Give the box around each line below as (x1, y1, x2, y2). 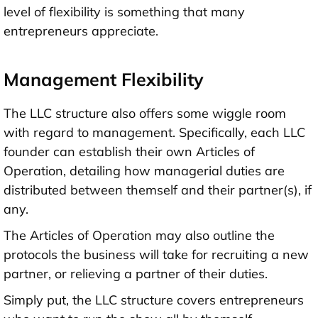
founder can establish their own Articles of (4, 143, 255, 160)
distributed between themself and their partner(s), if (4, 181, 312, 198)
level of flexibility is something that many (4, 3, 245, 20)
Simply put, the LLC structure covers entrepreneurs (4, 291, 304, 308)
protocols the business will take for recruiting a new (4, 246, 309, 263)
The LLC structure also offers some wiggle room (4, 104, 286, 121)
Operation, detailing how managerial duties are (4, 162, 285, 179)
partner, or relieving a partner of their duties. (4, 265, 268, 282)
